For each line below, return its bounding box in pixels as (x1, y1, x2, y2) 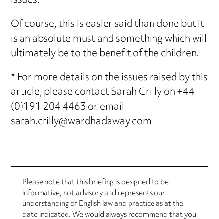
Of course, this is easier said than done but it (11, 14, 205, 35)
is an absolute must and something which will (11, 29, 207, 49)
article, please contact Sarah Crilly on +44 (11, 82, 195, 103)
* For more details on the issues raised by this (11, 67, 208, 88)
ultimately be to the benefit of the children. (11, 44, 199, 64)
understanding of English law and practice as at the (22, 197, 183, 212)
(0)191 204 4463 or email (11, 97, 125, 117)
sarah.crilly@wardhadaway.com (11, 111, 152, 132)
